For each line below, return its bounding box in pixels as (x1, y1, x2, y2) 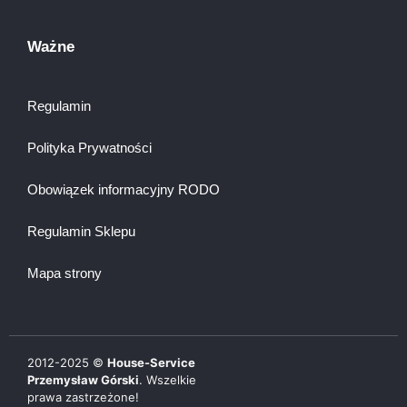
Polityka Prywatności (27, 139, 152, 155)
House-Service (107, 354, 195, 370)
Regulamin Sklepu (27, 223, 135, 239)
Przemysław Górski (27, 372, 139, 387)
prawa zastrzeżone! (27, 389, 139, 404)
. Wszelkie (139, 372, 196, 387)
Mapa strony (27, 264, 102, 281)
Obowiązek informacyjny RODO (27, 181, 220, 197)
